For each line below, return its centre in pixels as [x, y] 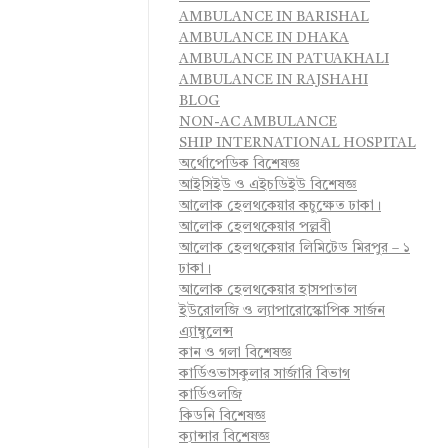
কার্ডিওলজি [210, 395]
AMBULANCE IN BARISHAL [274, 17]
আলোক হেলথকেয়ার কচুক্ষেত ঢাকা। [280, 206]
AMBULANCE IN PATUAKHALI [284, 59]
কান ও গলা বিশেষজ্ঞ [235, 353]
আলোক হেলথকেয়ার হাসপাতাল [268, 290]
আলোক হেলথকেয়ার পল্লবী [255, 227]
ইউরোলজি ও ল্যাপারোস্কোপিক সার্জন [282, 311]
